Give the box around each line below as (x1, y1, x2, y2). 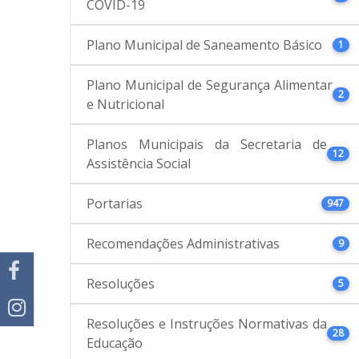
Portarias (87, 194, 143, 212)
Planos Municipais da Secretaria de (87, 135, 327, 153)
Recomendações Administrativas (87, 234, 280, 252)
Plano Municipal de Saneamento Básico (87, 35, 322, 54)
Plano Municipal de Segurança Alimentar (87, 75, 333, 94)
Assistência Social (87, 154, 191, 172)
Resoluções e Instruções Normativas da (87, 314, 327, 333)
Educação (87, 333, 143, 352)
